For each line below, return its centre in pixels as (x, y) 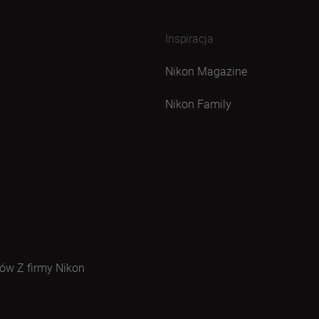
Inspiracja (189, 38)
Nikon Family (198, 104)
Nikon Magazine (206, 71)
